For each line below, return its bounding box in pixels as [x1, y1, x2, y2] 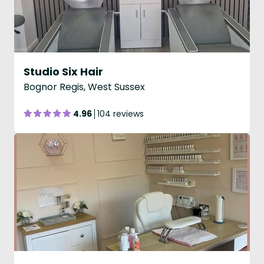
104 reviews [97, 108, 144, 120]
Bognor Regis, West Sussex [24, 80, 145, 94]
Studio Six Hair [24, 64, 103, 79]
